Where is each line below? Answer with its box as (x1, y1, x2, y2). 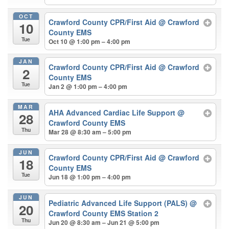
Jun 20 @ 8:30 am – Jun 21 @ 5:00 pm (49, 218, 160, 227)
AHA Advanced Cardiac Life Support (49, 107, 178, 118)
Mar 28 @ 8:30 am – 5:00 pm (49, 127, 132, 136)
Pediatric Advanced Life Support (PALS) (49, 198, 190, 209)
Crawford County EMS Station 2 (49, 208, 159, 219)
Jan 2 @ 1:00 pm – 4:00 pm (49, 82, 128, 91)
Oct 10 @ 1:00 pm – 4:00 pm (49, 36, 131, 46)
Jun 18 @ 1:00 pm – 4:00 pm (49, 172, 131, 182)
